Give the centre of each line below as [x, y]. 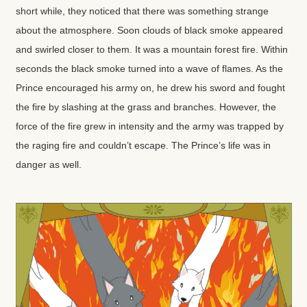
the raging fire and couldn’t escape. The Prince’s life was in [143, 146]
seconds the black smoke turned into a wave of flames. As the [149, 69]
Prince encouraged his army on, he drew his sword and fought [150, 88]
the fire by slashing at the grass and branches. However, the [146, 107]
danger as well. [48, 165]
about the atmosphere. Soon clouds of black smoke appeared [149, 30]
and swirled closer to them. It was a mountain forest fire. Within [151, 50]
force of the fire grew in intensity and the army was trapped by [149, 126]
